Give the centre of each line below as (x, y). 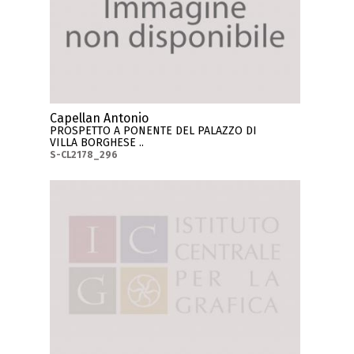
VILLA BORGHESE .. (97, 142)
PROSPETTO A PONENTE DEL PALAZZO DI (154, 130)
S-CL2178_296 (84, 154)
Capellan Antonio (100, 118)
